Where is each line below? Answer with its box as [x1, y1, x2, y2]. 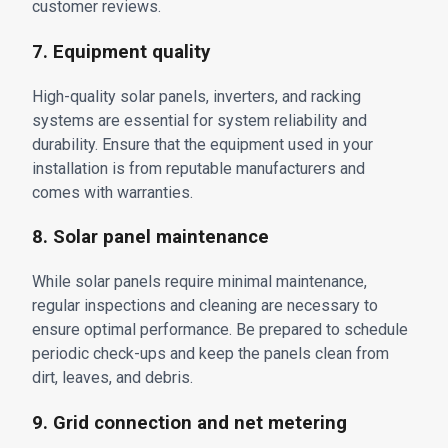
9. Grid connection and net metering [32, 411, 347, 434]
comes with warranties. [32, 182, 193, 202]
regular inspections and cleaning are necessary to [32, 296, 378, 316]
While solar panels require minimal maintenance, [32, 272, 367, 292]
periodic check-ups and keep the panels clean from [32, 344, 389, 364]
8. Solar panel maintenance [32, 226, 269, 249]
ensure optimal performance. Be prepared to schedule [32, 320, 408, 340]
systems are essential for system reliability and [32, 110, 367, 130]
